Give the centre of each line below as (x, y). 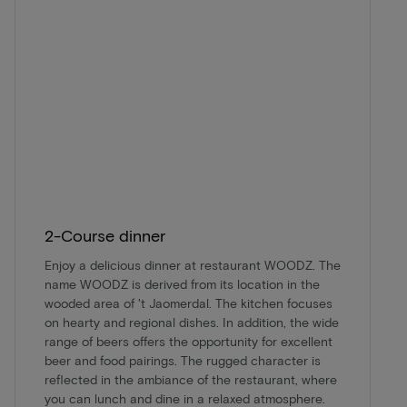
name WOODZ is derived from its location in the (182, 284)
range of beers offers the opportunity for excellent (189, 342)
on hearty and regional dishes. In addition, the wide (192, 323)
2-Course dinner (105, 236)
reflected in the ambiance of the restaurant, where (191, 380)
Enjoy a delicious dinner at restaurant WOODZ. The (193, 265)
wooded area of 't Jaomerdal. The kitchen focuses (189, 303)
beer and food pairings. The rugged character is (183, 361)
